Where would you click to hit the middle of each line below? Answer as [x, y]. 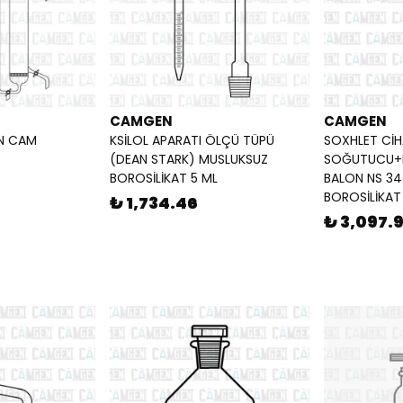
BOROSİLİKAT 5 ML [164, 179]
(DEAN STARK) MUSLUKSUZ [189, 160]
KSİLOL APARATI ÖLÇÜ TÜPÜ [192, 141]
